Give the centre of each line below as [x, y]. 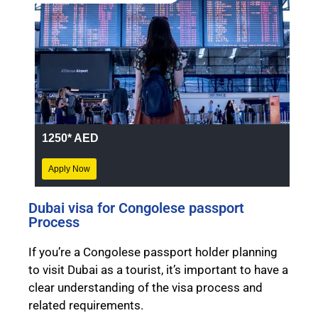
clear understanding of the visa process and [146, 288]
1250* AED [70, 138]
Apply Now [69, 169]
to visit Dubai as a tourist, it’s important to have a [158, 270]
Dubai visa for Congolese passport [136, 208]
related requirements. [86, 306]
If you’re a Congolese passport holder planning [153, 252]
